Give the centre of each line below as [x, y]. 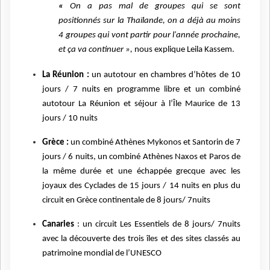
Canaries [58, 225]
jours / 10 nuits [70, 119]
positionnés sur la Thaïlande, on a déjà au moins [149, 21]
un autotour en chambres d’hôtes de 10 [166, 75]
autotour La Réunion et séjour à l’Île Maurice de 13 [141, 104]
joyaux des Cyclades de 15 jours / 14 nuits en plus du [141, 186]
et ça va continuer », [96, 50]
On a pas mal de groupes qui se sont [155, 7]
